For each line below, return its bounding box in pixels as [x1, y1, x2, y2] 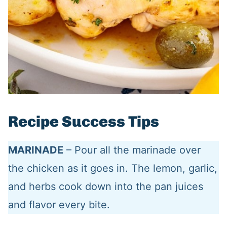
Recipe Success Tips [8, 112, 159, 131]
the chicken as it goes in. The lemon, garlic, [8, 162, 217, 175]
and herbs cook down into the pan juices [8, 180, 203, 193]
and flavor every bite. [8, 199, 110, 211]
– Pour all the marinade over [63, 144, 201, 157]
